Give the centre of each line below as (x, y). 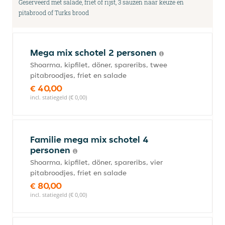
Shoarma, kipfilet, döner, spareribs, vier (96, 162)
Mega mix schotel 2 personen (95, 52)
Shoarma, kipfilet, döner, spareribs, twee (99, 65)
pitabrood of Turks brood (54, 13)
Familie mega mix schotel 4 (89, 139)
